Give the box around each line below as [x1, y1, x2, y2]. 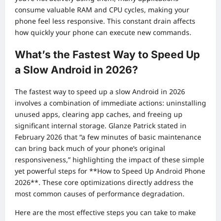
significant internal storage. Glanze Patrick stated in [15, 121, 186, 131]
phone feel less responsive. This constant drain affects [15, 16, 195, 26]
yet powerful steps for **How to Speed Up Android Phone [15, 166, 205, 176]
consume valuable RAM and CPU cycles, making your [15, 5, 189, 15]
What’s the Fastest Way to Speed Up [15, 48, 200, 61]
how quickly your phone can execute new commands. [15, 28, 191, 37]
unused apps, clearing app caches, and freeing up [15, 110, 183, 119]
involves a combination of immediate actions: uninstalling [15, 98, 206, 108]
